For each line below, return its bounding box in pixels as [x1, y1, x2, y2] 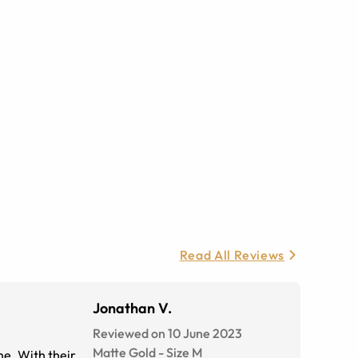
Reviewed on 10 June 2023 [93, 325, 242, 342]
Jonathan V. [93, 299, 172, 318]
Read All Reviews [179, 247, 284, 264]
